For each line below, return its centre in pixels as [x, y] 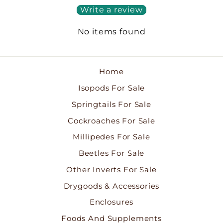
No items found [111, 32]
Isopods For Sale [111, 88]
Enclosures [111, 202]
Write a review [111, 10]
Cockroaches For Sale [111, 120]
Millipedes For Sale [111, 137]
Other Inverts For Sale [111, 169]
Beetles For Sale [111, 153]
